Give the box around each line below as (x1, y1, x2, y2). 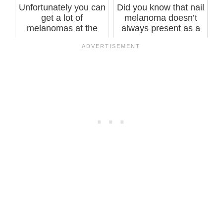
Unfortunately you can (18, 2, 106, 12)
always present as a (121, 23, 200, 33)
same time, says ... (25, 33, 99, 44)
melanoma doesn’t (124, 12, 197, 23)
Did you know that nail (117, 2, 204, 12)
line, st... (144, 33, 177, 44)
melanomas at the (26, 23, 98, 33)
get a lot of (41, 12, 83, 23)
